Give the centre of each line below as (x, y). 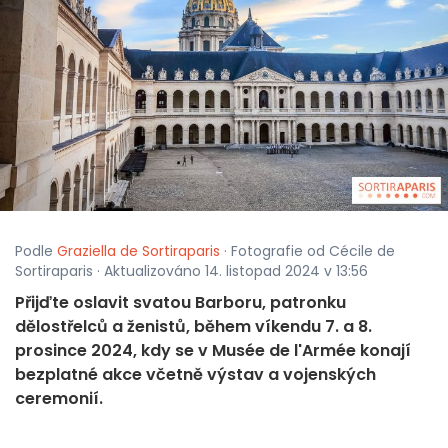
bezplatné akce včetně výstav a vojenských (195, 375)
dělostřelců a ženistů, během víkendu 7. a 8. (193, 327)
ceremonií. (59, 399)
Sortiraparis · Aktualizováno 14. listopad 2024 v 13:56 (191, 271)
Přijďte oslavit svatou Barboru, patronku (180, 303)
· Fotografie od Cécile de (307, 251)
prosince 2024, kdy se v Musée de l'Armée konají (213, 351)
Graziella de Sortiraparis (138, 251)
